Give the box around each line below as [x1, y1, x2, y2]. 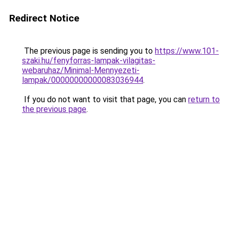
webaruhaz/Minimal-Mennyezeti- [22, 65, 140, 75]
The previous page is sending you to [22, 46, 155, 56]
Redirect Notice [9, 12, 79, 24]
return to [188, 95, 220, 104]
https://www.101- [155, 46, 219, 56]
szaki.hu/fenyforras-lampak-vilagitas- [22, 56, 155, 65]
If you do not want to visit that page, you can [22, 95, 188, 104]
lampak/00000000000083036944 [22, 75, 143, 85]
